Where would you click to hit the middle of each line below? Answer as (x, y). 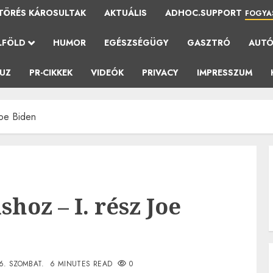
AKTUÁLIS (126, 13)
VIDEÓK (107, 73)
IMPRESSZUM (225, 73)
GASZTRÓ (209, 43)
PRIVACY (160, 73)
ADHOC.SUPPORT (204, 13)
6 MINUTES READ (81, 264)
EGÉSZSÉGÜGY (136, 43)
